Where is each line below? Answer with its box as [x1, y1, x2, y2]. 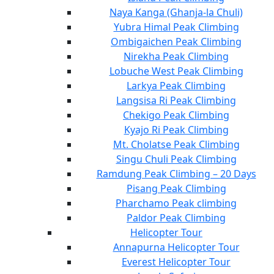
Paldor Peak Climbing [127, 210, 226, 224]
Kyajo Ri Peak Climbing [124, 122, 229, 136]
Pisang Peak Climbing [126, 181, 226, 195]
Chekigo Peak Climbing [123, 108, 229, 122]
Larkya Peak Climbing [127, 78, 226, 92]
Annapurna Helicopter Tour [113, 240, 240, 254]
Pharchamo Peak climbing [116, 196, 237, 210]
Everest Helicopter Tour [122, 254, 231, 268]
